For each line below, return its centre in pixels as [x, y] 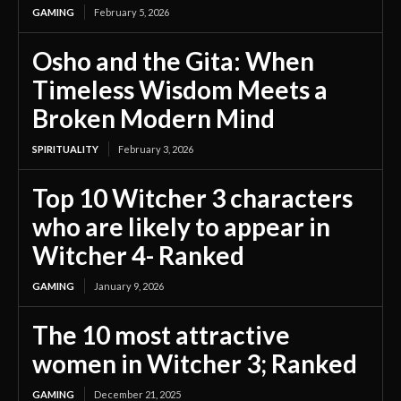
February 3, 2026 [156, 149]
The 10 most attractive [161, 335]
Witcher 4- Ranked [138, 256]
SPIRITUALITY [65, 149]
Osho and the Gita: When [173, 61]
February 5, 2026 [132, 13]
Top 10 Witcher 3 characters [192, 198]
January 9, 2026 [129, 286]
